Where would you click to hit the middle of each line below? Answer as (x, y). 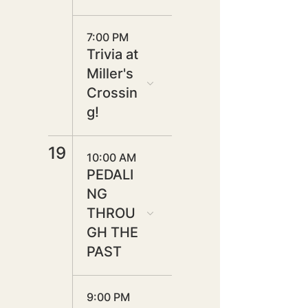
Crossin (112, 93)
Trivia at (112, 54)
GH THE (112, 232)
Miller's (110, 74)
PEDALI (110, 175)
